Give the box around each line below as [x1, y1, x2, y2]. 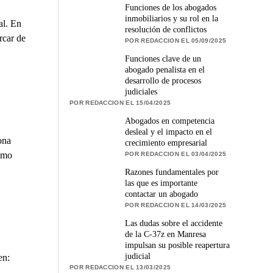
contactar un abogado [125, 189, 199, 199]
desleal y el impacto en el [125, 127, 213, 136]
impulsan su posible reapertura [125, 240, 230, 250]
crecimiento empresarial [125, 138, 208, 147]
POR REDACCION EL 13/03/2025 [69, 263, 171, 271]
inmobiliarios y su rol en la [125, 13, 219, 23]
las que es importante [125, 178, 198, 188]
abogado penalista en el [125, 65, 205, 74]
